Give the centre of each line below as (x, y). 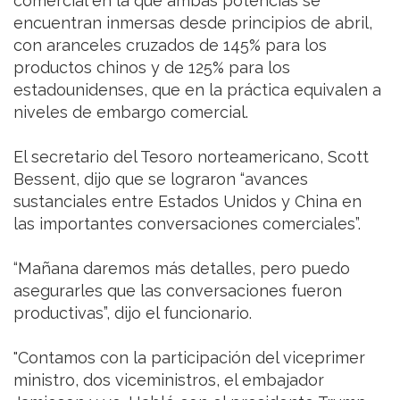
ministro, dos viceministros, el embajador (169, 379)
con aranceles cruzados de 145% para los (170, 45)
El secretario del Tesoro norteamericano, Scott (191, 156)
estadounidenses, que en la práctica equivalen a (197, 89)
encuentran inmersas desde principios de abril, (193, 22)
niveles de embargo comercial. (131, 112)
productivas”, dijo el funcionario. (135, 312)
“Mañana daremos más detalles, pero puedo (182, 268)
